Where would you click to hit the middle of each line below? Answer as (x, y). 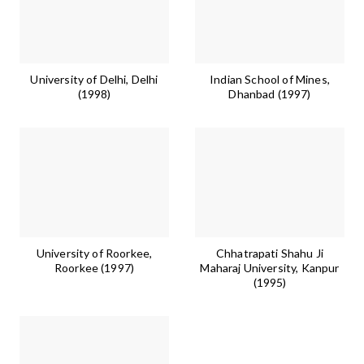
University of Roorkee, (94, 253)
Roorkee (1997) (94, 268)
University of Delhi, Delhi (94, 80)
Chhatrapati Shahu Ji (270, 253)
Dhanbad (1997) (270, 94)
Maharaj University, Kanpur (270, 268)
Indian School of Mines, (270, 80)
